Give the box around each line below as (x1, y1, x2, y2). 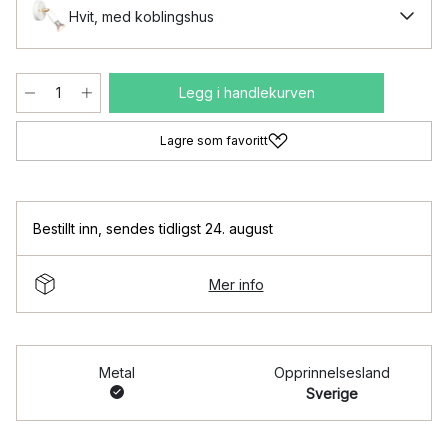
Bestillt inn (33, 220, 98, 237)
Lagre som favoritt (160, 133, 268, 148)
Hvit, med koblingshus (69, 7, 214, 25)
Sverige (305, 385, 358, 402)
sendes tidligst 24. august (106, 220, 273, 237)
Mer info (208, 275, 264, 293)
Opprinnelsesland (273, 364, 390, 381)
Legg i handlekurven (178, 84, 315, 101)
